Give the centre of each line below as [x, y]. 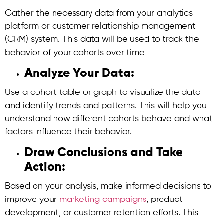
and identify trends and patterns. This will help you [106, 106]
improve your [32, 200]
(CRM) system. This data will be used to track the [102, 39]
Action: [46, 168]
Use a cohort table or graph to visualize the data [103, 92]
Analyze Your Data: [81, 74]
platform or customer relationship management [100, 26]
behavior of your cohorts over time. [75, 53]
